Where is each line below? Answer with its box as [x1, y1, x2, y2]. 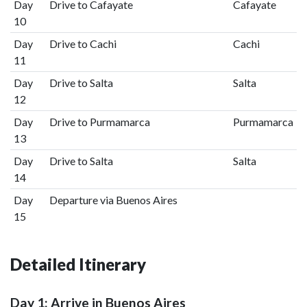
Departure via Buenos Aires [49, 193, 177, 206]
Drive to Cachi [49, 37, 116, 50]
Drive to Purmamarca [49, 115, 150, 128]
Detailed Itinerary [10, 254, 146, 274]
